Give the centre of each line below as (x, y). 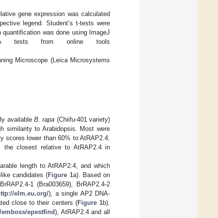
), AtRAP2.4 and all (82, 212)
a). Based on (91, 175)
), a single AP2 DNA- (80, 194)
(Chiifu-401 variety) (82, 120)
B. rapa (45, 120)
